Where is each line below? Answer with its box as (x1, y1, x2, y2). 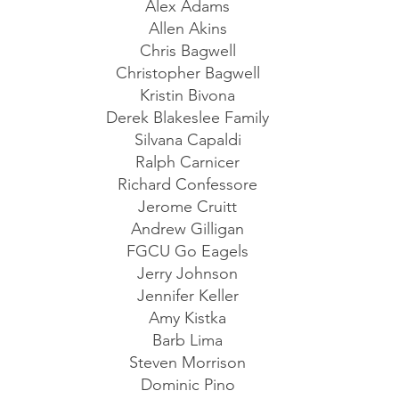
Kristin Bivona (140, 85, 235, 105)
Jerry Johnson (137, 264, 238, 283)
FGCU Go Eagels (126, 241, 248, 261)
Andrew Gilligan (131, 219, 244, 239)
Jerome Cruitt (138, 197, 237, 216)
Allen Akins (148, 19, 227, 38)
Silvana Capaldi (134, 130, 241, 150)
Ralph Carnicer (135, 152, 240, 172)
